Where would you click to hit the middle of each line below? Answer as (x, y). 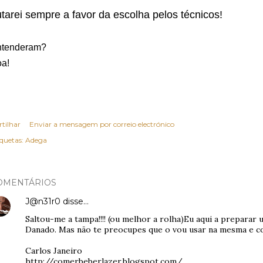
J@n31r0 (43, 201)
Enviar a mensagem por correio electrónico (102, 124)
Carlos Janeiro (54, 251)
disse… (75, 201)
